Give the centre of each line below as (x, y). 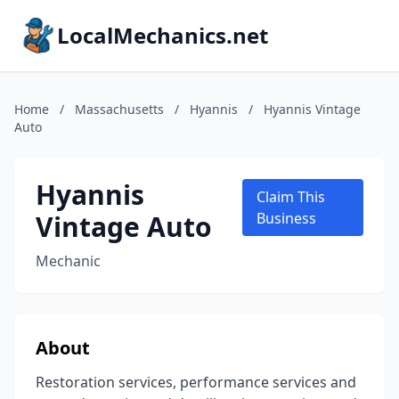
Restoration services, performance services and (196, 382)
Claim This (290, 197)
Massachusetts (119, 109)
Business (286, 218)
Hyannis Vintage (312, 109)
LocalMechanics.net (163, 35)
